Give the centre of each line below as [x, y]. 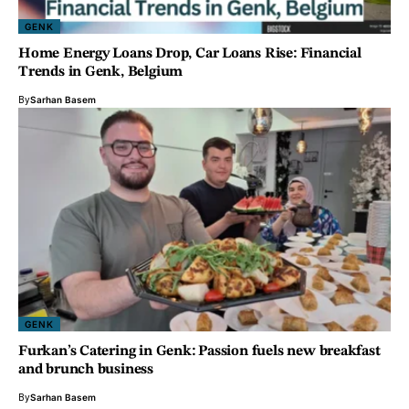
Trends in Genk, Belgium [101, 73]
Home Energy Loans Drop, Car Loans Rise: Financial [190, 54]
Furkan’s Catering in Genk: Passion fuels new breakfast [199, 352]
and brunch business [86, 370]
